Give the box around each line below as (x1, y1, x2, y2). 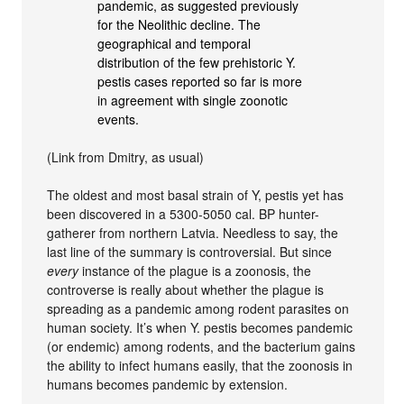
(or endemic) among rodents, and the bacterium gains (47, 337, 356, 356)
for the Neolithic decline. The (97, 15, 262, 34)
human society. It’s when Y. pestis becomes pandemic (47, 318, 353, 337)
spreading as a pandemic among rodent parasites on (47, 299, 350, 318)
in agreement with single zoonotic (97, 91, 289, 110)
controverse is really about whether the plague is (47, 280, 325, 299)
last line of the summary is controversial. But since (47, 243, 333, 262)
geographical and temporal (97, 34, 252, 53)
